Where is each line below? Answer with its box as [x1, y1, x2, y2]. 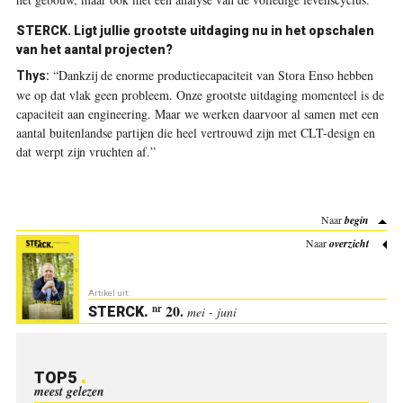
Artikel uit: [87, 287, 130, 298]
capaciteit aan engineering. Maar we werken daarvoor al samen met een [15, 105, 379, 123]
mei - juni [186, 302, 237, 320]
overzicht [329, 236, 370, 252]
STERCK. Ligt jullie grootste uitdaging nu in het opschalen [15, 23, 374, 39]
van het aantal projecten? [15, 42, 173, 58]
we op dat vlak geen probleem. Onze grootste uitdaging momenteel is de [15, 86, 384, 104]
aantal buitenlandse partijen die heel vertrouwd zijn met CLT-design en [15, 124, 375, 142]
